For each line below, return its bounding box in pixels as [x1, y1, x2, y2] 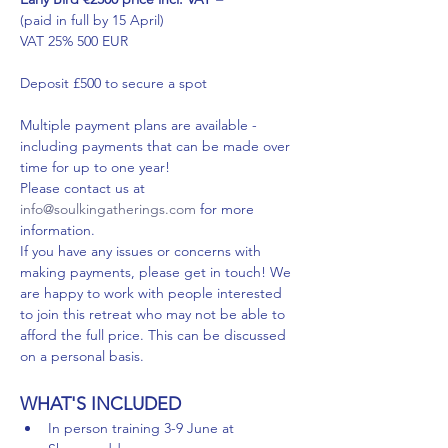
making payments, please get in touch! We [20, 263, 295, 282]
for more [196, 200, 258, 219]
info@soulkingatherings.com [20, 200, 196, 219]
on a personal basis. [20, 347, 144, 366]
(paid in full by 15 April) [20, 11, 164, 30]
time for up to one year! [20, 158, 170, 177]
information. [20, 221, 95, 240]
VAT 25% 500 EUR [20, 32, 128, 51]
